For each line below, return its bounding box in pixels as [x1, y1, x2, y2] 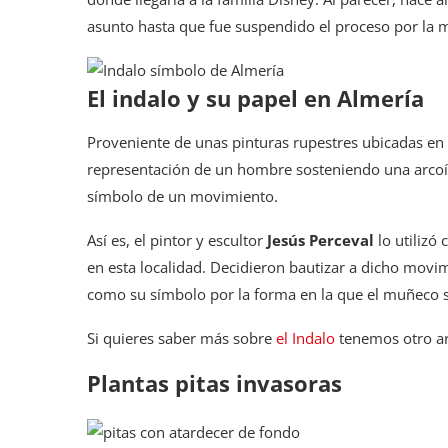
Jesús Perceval [267, 229, 374, 250]
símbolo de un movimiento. [87, 185, 278, 206]
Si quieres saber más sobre [87, 327, 276, 348]
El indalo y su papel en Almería [87, 82, 424, 113]
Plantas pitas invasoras [87, 367, 342, 398]
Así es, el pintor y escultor [87, 229, 267, 250]
